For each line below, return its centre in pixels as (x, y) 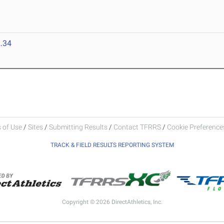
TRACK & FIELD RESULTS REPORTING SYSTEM (112, 145)
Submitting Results (78, 127)
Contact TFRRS (138, 127)
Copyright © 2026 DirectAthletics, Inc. (112, 202)
